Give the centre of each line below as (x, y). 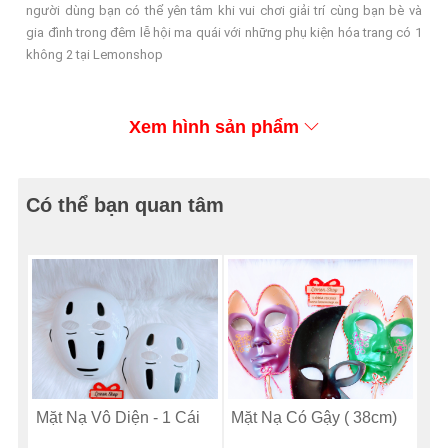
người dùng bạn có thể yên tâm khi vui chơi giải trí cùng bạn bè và (224, 10)
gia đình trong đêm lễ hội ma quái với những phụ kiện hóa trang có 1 (224, 32)
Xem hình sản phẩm (214, 127)
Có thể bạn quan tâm (125, 205)
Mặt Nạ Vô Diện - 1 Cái (117, 417)
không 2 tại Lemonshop (95, 54)
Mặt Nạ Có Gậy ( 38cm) (314, 417)
